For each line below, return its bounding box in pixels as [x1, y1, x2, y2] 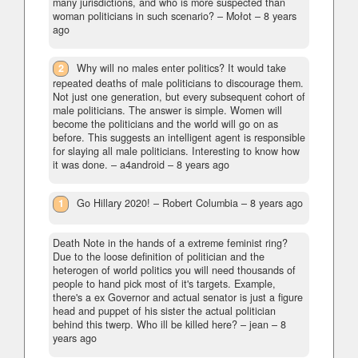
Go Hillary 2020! [77, 196, 151, 211]
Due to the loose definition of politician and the [53, 249, 265, 264]
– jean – [237, 316, 280, 332]
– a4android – [108, 157, 177, 173]
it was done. [53, 157, 108, 173]
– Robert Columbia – [150, 196, 251, 211]
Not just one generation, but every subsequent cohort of [53, 89, 305, 105]
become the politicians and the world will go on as [53, 117, 278, 132]
